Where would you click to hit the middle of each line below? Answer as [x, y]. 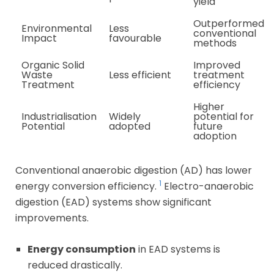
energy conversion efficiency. [87, 186]
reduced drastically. [75, 265]
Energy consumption [82, 249]
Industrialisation [59, 116]
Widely [125, 116]
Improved [217, 65]
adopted [130, 126]
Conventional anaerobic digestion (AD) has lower [134, 170]
